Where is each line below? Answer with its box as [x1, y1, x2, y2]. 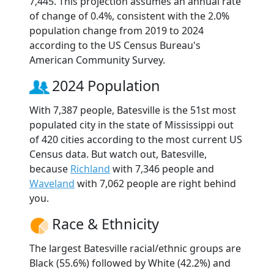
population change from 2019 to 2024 [29, 24, 204, 38]
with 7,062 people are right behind [75, 177, 236, 191]
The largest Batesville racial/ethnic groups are [29, 242, 241, 256]
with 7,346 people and [110, 162, 214, 176]
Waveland [29, 177, 75, 191]
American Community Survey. [29, 53, 165, 67]
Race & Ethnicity [52, 214, 159, 234]
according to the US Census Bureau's [29, 39, 201, 53]
